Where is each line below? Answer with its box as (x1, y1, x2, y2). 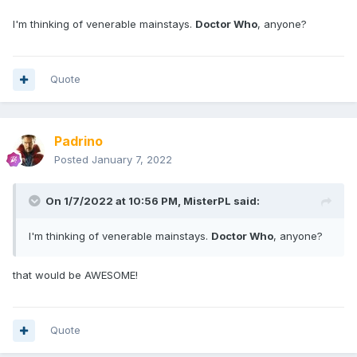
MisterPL (183, 194, 231, 208)
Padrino (54, 133, 103, 150)
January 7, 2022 (92, 153, 172, 167)
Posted (54, 153, 92, 167)
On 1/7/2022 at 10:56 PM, (45, 194, 183, 208)
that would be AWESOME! (13, 269, 141, 282)
